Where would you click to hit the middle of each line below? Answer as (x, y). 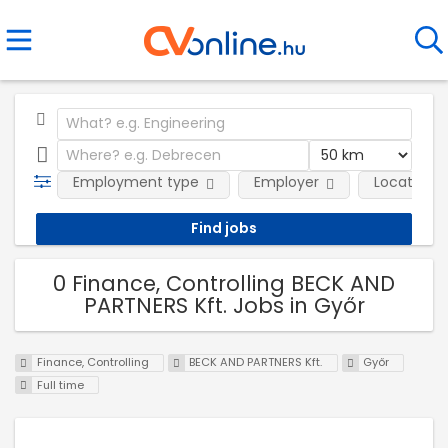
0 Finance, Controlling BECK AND (224, 283)
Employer (286, 182)
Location (403, 182)
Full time (60, 385)
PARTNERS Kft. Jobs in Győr (224, 305)
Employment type (135, 182)
